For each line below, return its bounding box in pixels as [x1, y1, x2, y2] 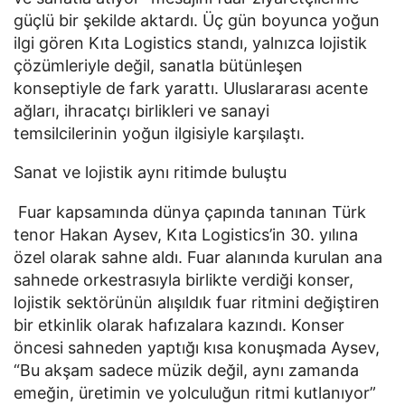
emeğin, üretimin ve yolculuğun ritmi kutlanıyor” [14, 383, 376, 403]
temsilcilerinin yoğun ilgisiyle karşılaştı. [14, 123, 305, 143]
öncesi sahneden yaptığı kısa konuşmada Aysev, [14, 338, 380, 358]
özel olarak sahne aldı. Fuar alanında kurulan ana [14, 248, 382, 268]
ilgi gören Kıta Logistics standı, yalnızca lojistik [14, 33, 367, 52]
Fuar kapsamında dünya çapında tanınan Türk [14, 202, 366, 222]
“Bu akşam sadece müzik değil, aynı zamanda [14, 361, 359, 381]
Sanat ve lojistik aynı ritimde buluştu [14, 163, 287, 183]
